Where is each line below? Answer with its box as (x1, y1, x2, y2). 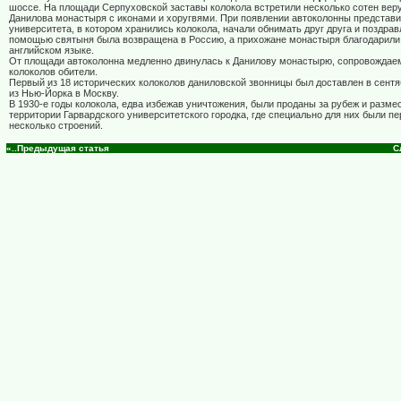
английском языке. (9, 45, 94, 56)
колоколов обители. (9, 66, 98, 78)
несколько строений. (9, 120, 103, 132)
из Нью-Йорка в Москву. (9, 88, 119, 99)
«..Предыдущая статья (6, 143, 109, 154)
